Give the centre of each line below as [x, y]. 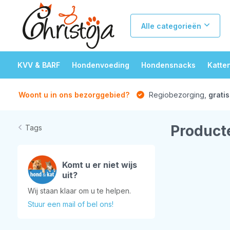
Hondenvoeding [100, 65]
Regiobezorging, [177, 94]
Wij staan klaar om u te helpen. [79, 191]
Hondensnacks [168, 65]
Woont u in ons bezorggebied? [74, 94]
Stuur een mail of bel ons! [70, 204]
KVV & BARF [39, 65]
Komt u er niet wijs [99, 165]
